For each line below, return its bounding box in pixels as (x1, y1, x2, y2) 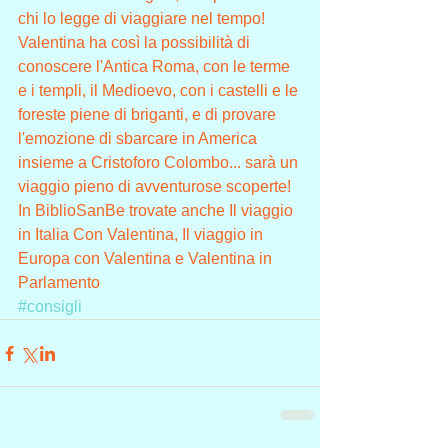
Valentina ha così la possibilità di (18, 34, 254, 52)
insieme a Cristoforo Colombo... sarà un (18, 154, 302, 172)
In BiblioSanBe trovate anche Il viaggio (18, 202, 297, 220)
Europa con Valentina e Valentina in (18, 250, 276, 268)
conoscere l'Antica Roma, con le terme (18, 58, 294, 76)
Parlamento (18, 274, 100, 292)
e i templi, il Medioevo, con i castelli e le (18, 82, 302, 100)
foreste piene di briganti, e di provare (18, 106, 280, 124)
